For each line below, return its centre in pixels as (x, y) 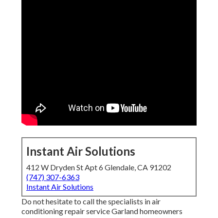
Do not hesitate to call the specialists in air (91, 201)
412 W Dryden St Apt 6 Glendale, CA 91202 (99, 167)
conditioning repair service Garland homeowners (102, 211)
